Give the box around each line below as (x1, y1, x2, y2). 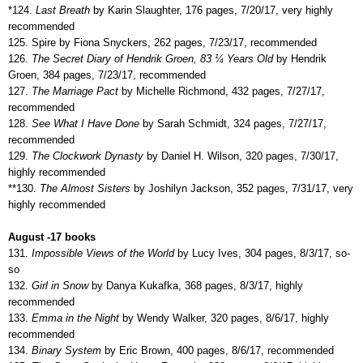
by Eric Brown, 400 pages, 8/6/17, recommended (101, 344, 334, 357)
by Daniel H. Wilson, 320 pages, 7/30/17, (143, 149, 339, 162)
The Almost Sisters (36, 181, 130, 194)
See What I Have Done (28, 117, 139, 130)
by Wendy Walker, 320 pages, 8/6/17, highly (119, 311, 329, 324)
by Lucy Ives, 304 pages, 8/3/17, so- (177, 246, 350, 259)
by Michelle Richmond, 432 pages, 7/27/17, (122, 84, 325, 97)
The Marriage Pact (28, 84, 122, 97)
